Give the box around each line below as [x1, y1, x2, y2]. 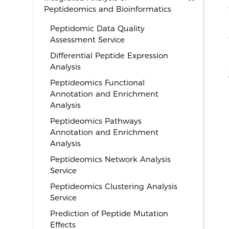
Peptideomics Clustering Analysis [50, 181, 178, 191]
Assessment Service [50, 35, 125, 44]
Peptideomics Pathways [50, 116, 142, 126]
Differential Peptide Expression [50, 51, 169, 60]
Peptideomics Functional [50, 78, 145, 87]
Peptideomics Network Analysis [50, 154, 171, 164]
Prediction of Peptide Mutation [50, 209, 169, 218]
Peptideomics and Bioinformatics [44, 4, 172, 14]
